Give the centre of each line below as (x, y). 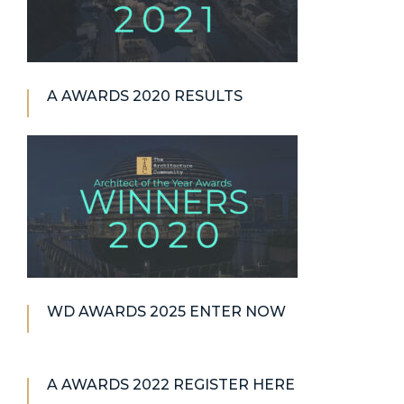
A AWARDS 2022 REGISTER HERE (171, 384)
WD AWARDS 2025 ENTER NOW (166, 311)
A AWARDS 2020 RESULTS (145, 96)
